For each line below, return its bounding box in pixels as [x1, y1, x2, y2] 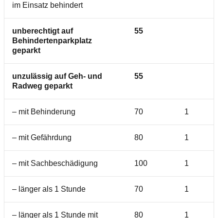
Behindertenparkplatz [12, 36, 92, 45]
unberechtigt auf [12, 27, 73, 35]
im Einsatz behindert [12, 1, 83, 9]
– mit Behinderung [12, 108, 75, 116]
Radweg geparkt [12, 82, 73, 90]
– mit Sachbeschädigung [12, 159, 98, 167]
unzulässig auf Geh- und [12, 72, 102, 80]
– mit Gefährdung [12, 133, 72, 142]
